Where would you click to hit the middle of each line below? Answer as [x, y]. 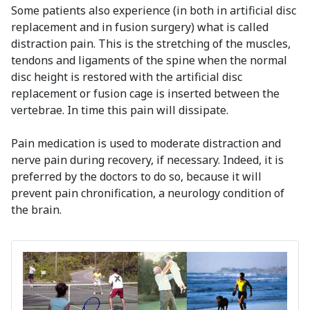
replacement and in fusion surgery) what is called [140, 27]
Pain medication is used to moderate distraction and [146, 144]
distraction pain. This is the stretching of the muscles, [151, 44]
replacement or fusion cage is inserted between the [145, 94]
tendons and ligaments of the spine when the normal [149, 61]
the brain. [36, 210]
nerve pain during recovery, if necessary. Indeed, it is [147, 160]
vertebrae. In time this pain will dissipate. [120, 110]
